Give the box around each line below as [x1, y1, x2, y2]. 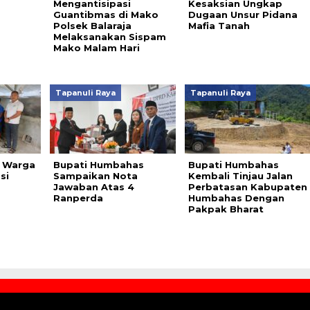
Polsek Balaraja [53, 20, 131, 31]
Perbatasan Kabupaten [188, 181, 307, 192]
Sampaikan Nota [53, 170, 138, 181]
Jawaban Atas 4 [53, 181, 134, 192]
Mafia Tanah [188, 20, 250, 31]
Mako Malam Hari [53, 42, 140, 53]
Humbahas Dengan [188, 192, 284, 203]
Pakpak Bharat [188, 203, 264, 215]
